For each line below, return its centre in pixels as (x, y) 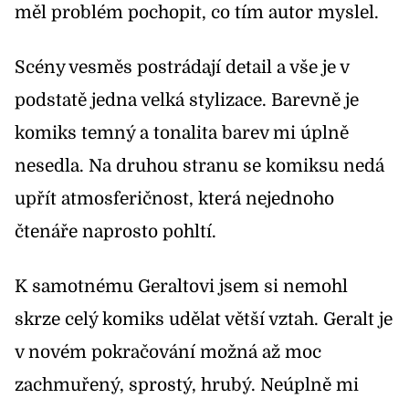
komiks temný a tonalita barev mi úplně (182, 133)
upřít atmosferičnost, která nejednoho (174, 199)
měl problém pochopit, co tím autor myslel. (199, 13)
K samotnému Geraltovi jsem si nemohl (181, 287)
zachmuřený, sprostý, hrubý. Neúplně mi (187, 385)
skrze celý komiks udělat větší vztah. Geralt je (204, 320)
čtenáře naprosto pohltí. (115, 232)
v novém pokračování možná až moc (168, 352)
